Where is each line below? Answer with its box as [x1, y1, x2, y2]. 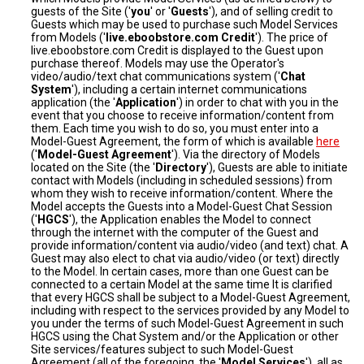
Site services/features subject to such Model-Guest [31, 343, 293, 356]
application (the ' [31, 96, 115, 109]
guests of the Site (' [31, 5, 131, 18]
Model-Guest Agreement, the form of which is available [31, 135, 316, 148]
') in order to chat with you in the [176, 96, 339, 109]
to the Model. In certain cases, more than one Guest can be [31, 265, 329, 278]
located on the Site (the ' [31, 161, 155, 174]
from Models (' [31, 31, 106, 44]
